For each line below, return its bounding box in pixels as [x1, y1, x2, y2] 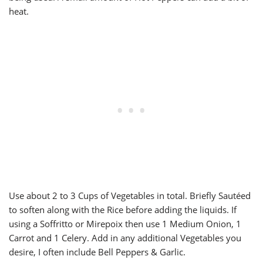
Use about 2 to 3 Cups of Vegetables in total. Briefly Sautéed [9, 189, 251, 201]
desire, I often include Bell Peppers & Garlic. [9, 245, 186, 258]
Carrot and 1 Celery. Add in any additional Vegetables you [9, 231, 241, 244]
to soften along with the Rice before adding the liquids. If [9, 203, 237, 215]
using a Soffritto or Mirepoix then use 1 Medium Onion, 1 [9, 217, 241, 230]
